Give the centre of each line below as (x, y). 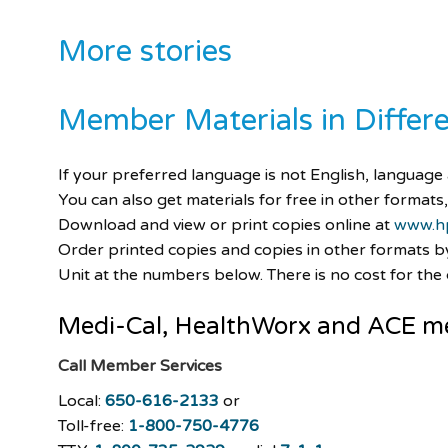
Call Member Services (140, 365)
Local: (82, 400)
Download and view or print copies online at (226, 224)
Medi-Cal (110, 326)
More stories (145, 51)
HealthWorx (243, 326)
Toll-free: (93, 425)
